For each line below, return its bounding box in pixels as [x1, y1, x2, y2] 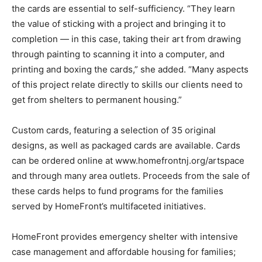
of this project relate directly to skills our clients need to [12, 78, 243, 90]
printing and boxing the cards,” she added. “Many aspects [12, 63, 249, 75]
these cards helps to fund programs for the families [12, 185, 223, 196]
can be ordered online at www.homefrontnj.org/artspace [12, 154, 244, 166]
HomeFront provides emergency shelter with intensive [12, 230, 238, 242]
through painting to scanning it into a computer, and [12, 48, 225, 60]
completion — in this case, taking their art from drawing [12, 33, 241, 44]
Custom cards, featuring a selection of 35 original [12, 124, 216, 136]
